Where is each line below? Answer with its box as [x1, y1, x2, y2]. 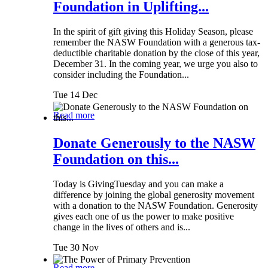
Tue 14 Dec [53, 90, 98, 100]
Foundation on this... [53, 151, 179, 167]
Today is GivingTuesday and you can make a [53, 179, 224, 190]
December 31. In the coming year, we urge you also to [53, 59, 258, 69]
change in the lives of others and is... [53, 222, 190, 233]
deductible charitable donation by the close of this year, [53, 48, 260, 59]
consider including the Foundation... [53, 69, 189, 80]
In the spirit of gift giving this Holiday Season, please [53, 26, 253, 37]
